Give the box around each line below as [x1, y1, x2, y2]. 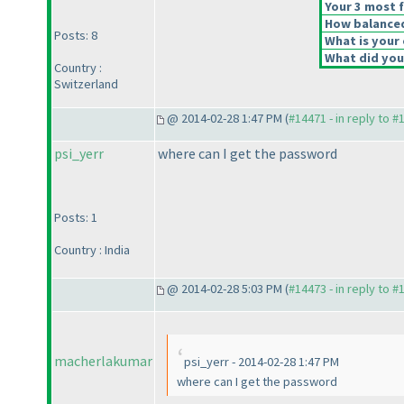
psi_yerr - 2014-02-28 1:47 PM [184, 353, 339, 371]
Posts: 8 [54, 27, 97, 44]
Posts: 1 [54, 209, 97, 226]
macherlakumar [54, 352, 152, 371]
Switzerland [54, 76, 118, 93]
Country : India [54, 242, 130, 259]
